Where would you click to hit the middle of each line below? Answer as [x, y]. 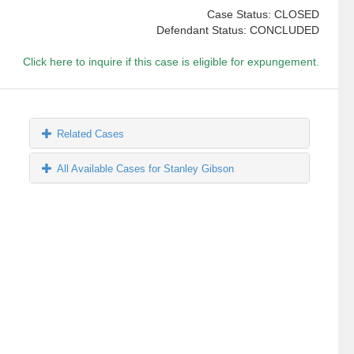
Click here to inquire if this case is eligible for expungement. [171, 62]
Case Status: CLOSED [263, 15]
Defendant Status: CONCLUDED [237, 30]
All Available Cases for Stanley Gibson [146, 169]
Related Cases [91, 134]
